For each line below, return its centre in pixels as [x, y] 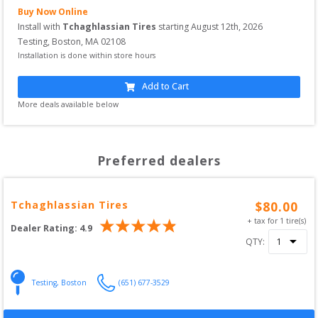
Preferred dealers [159, 161]
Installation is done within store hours [87, 55]
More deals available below [68, 105]
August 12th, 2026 [227, 26]
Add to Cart [165, 87]
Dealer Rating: [44, 228]
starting [174, 26]
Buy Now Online [53, 11]
